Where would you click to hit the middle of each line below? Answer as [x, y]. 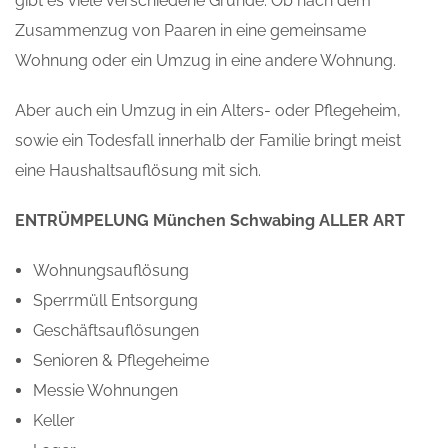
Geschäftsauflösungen [116, 330]
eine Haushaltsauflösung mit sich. [138, 170]
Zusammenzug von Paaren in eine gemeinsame [190, 30]
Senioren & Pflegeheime [121, 360]
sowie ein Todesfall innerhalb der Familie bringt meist [208, 140]
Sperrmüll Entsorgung [115, 300]
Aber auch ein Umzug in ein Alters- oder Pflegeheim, [208, 110]
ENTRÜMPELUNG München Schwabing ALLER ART [210, 220]
